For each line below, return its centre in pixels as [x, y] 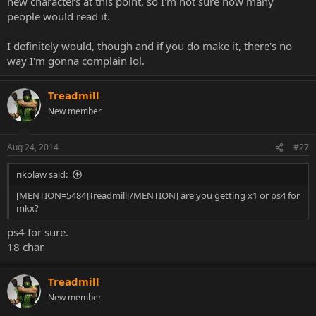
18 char [25, 247]
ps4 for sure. [38, 232]
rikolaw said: [42, 174]
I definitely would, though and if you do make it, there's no [150, 45]
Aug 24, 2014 [33, 147]
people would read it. [59, 16]
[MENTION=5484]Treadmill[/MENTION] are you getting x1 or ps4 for [158, 195]
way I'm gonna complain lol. [76, 60]
